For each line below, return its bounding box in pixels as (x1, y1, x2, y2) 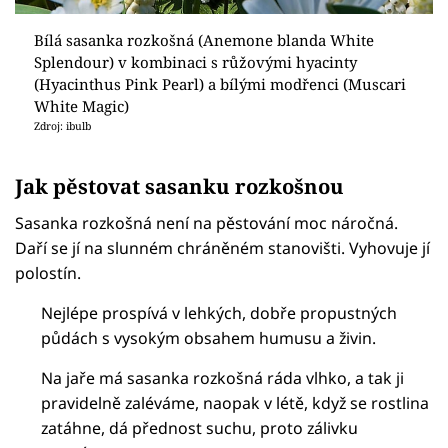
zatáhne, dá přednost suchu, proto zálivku (41, 417, 359, 440)
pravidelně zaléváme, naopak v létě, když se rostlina (41, 392, 430, 415)
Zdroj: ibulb (33, 119, 91, 134)
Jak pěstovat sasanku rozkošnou (15, 171, 344, 200)
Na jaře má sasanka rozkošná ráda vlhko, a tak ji (41, 367, 405, 390)
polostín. (15, 262, 81, 285)
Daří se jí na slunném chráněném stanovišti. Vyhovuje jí (15, 237, 430, 260)
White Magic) (33, 96, 129, 117)
